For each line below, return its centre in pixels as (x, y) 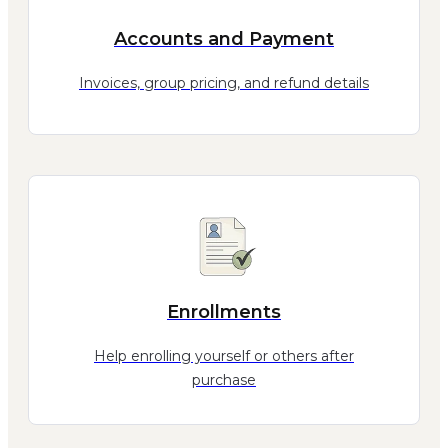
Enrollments (224, 312)
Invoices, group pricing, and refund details (224, 82)
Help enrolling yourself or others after (224, 356)
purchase (224, 380)
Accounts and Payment (224, 38)
